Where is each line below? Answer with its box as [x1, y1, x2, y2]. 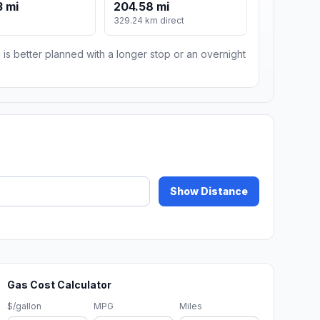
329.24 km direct [114, 15, 185, 26]
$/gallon [7, 301, 42, 312]
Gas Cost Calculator [7, 279, 112, 291]
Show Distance [170, 185, 248, 198]
